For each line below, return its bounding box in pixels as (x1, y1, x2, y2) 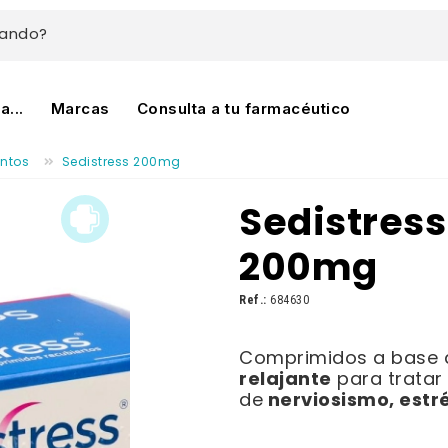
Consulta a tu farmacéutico (136, 98, 351, 118)
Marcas (50, 98, 110, 118)
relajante (239, 365, 332, 396)
